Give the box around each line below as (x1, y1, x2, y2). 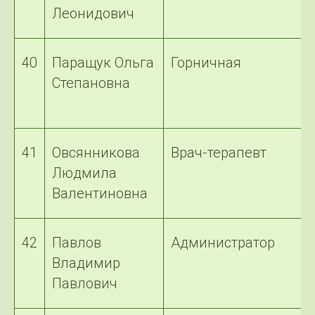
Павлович (52, 275, 117, 292)
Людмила (52, 165, 117, 181)
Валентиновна (52, 185, 148, 202)
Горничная (171, 54, 241, 71)
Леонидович (52, 5, 134, 22)
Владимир (52, 255, 120, 271)
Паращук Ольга (52, 54, 154, 71)
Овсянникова (52, 144, 140, 161)
